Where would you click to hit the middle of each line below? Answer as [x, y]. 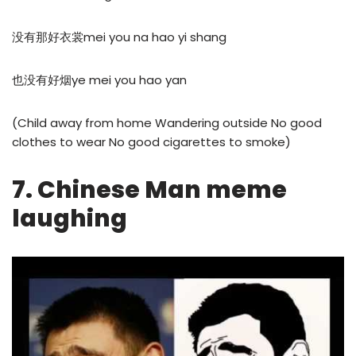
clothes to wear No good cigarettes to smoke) [151, 142]
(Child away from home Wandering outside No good [167, 123]
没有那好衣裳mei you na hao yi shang [119, 37]
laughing [70, 219]
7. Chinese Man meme [149, 190]
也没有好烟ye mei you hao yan [99, 80]
